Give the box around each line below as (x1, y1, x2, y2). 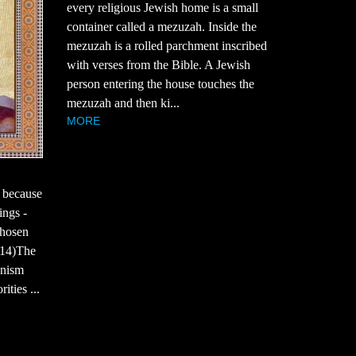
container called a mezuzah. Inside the (66, 20, 257, 34)
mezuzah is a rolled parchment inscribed (66, 39, 267, 53)
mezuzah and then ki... (66, 96, 180, 110)
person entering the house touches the (66, 77, 254, 91)
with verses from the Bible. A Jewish (66, 58, 250, 72)
